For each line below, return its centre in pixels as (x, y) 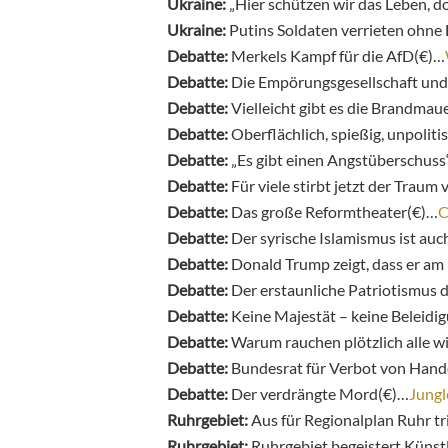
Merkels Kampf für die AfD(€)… (336, 55)
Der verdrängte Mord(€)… (318, 393)
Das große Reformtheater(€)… (334, 211)
